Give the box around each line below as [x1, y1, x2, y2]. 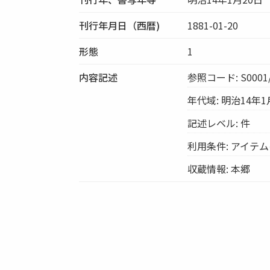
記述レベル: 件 [187, 115, 251, 130]
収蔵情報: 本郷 [187, 161, 251, 176]
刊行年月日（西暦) [79, 17, 160, 33]
